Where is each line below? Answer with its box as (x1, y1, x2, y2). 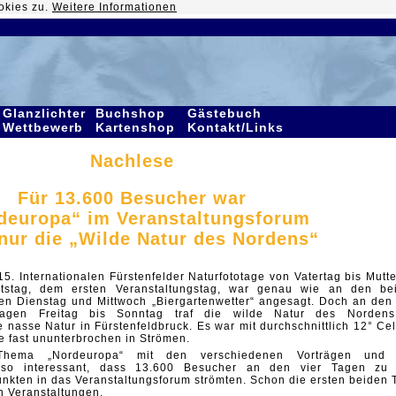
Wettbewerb (3, 120, 88, 134)
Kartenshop (95, 120, 179, 134)
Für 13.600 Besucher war (17, 188, 247, 208)
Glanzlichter (3, 106, 86, 120)
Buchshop (95, 106, 165, 120)
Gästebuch (187, 106, 262, 120)
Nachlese (89, 151, 174, 171)
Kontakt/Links (187, 120, 288, 134)
